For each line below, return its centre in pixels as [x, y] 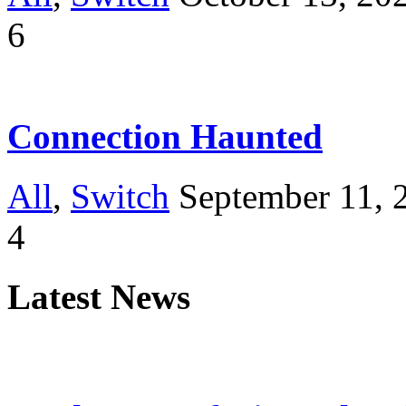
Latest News [99, 297]
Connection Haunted [165, 136]
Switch [120, 196]
